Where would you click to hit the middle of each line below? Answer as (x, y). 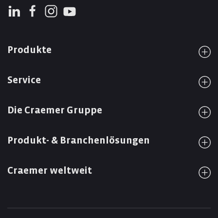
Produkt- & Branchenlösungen (79, 141)
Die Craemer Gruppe (55, 110)
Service (24, 80)
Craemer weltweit (50, 171)
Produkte (29, 50)
